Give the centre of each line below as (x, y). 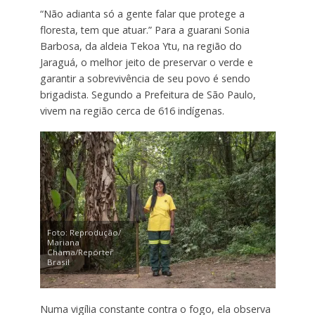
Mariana (63, 242)
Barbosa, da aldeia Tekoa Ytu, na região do (141, 46)
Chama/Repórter (80, 252)
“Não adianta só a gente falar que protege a (142, 13)
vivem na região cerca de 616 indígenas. (132, 110)
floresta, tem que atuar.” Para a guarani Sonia (144, 30)
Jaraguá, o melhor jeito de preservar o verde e (146, 62)
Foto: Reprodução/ (84, 232)
